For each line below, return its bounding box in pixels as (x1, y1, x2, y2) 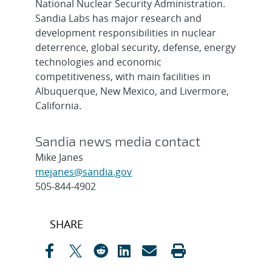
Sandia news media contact (35, 132, 201, 149)
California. (35, 98, 82, 112)
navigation (35, 226, 115, 248)
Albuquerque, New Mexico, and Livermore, (35, 84, 229, 98)
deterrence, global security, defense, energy (35, 40, 236, 54)
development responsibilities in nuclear (35, 25, 217, 39)
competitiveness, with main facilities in (35, 69, 211, 83)
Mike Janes (35, 150, 84, 164)
